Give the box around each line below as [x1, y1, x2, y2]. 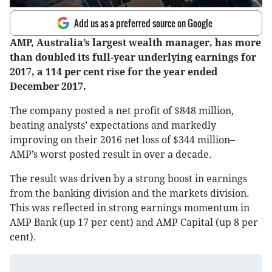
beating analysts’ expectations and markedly [10, 120, 216, 132]
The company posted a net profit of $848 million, [10, 105, 234, 117]
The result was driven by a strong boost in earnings [10, 173, 247, 185]
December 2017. [10, 81, 86, 93]
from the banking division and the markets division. [10, 188, 250, 200]
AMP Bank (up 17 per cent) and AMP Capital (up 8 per [10, 217, 258, 229]
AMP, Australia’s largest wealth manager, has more [10, 37, 261, 49]
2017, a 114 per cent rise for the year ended [10, 66, 217, 78]
